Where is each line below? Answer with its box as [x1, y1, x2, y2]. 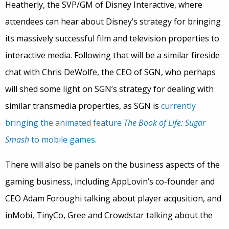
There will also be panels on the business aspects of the [5, 159, 220, 171]
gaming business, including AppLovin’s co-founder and [5, 176, 215, 188]
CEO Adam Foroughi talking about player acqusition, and [5, 193, 221, 204]
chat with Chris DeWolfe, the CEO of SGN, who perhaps [5, 66, 216, 78]
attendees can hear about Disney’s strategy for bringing [5, 16, 221, 28]
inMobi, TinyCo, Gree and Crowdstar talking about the [5, 210, 213, 221]
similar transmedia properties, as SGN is [5, 100, 161, 112]
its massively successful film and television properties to [5, 33, 219, 44]
